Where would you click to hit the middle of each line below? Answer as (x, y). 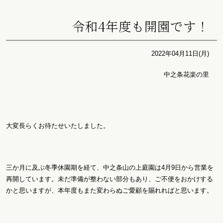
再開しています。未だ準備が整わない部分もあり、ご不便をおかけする (110, 179)
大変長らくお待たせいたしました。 (58, 125)
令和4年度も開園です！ (141, 26)
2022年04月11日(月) (180, 54)
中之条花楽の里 (186, 75)
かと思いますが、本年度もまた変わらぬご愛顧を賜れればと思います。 (110, 190)
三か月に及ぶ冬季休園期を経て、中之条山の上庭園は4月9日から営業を (110, 167)
